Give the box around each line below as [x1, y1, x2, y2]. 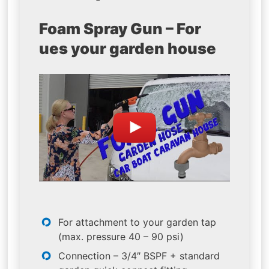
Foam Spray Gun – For [39, 19, 202, 38]
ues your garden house [39, 39, 217, 58]
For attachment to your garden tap [58, 216, 217, 228]
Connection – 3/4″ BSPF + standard [58, 249, 220, 262]
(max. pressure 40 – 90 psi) [58, 230, 184, 243]
